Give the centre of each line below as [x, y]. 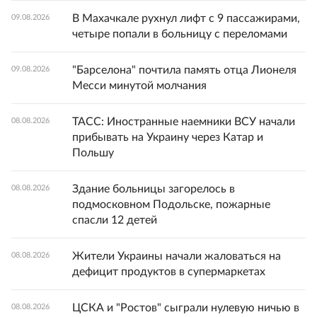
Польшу [93, 153]
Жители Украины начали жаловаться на [177, 256]
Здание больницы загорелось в [154, 189]
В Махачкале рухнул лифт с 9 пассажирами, [186, 18]
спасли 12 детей [115, 220]
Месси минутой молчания [139, 86]
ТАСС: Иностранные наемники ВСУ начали [184, 122]
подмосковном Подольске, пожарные [171, 204]
